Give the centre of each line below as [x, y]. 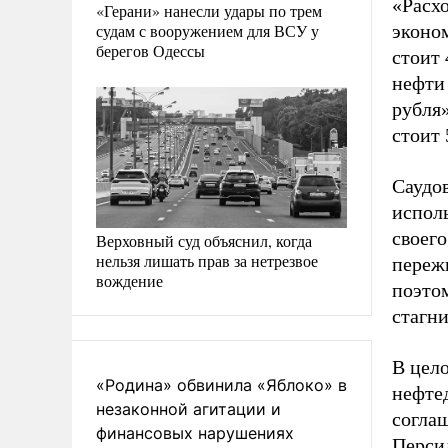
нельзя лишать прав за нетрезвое [207, 260]
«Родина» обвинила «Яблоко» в [221, 385]
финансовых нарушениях [195, 433]
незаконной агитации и [188, 409]
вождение [129, 280]
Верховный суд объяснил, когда [204, 240]
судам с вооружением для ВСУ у [207, 30]
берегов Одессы [150, 50]
